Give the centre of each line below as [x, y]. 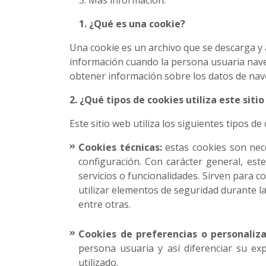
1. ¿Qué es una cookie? [127, 24]
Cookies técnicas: [120, 147]
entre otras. [106, 204]
